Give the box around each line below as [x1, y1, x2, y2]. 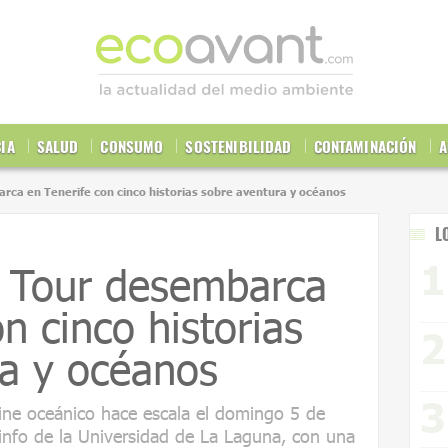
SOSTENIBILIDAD [185, 135, 292, 157]
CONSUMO [100, 135, 164, 157]
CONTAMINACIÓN [313, 135, 417, 157]
